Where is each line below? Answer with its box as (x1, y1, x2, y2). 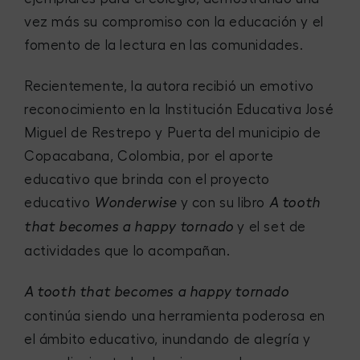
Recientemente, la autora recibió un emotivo (24, 80, 314, 93)
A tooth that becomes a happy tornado (24, 286, 289, 299)
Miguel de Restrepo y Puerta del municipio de (24, 126, 321, 140)
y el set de (233, 220, 307, 234)
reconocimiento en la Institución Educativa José (24, 103, 334, 117)
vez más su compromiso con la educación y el (24, 15, 324, 30)
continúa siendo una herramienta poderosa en (24, 309, 325, 323)
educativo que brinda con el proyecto (24, 173, 270, 186)
